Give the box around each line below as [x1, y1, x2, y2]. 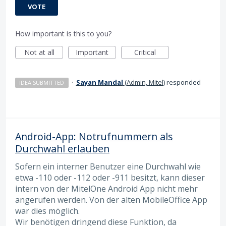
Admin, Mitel [126, 78, 163, 87]
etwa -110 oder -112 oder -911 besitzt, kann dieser [15, 172, 205, 184]
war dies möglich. [15, 205, 80, 217]
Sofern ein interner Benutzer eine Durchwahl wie [15, 161, 201, 173]
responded [164, 78, 201, 87]
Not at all [24, 47, 54, 58]
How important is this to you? [15, 29, 111, 39]
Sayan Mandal [76, 78, 123, 87]
